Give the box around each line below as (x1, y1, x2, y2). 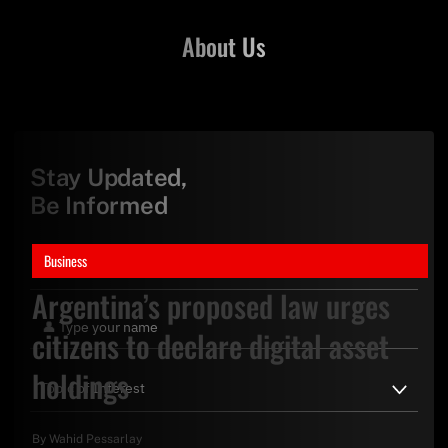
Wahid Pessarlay (49, 432, 142, 446)
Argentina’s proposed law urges (32, 283, 390, 329)
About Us (182, 27, 266, 64)
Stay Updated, (30, 162, 187, 191)
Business (44, 250, 87, 272)
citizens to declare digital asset (32, 323, 389, 369)
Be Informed (30, 190, 168, 219)
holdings (32, 363, 129, 409)
